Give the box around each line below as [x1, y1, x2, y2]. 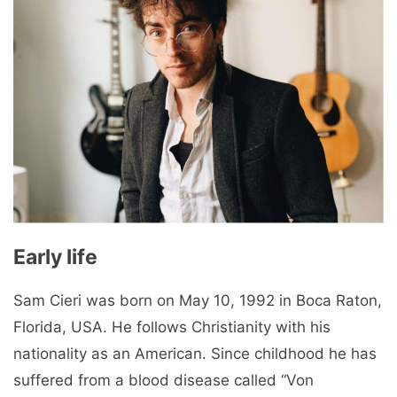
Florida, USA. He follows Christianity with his [13, 318, 331, 337]
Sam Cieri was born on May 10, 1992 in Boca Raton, [13, 292, 382, 310]
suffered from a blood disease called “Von [13, 371, 314, 390]
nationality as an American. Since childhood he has [13, 345, 377, 363]
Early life [13, 245, 97, 270]
